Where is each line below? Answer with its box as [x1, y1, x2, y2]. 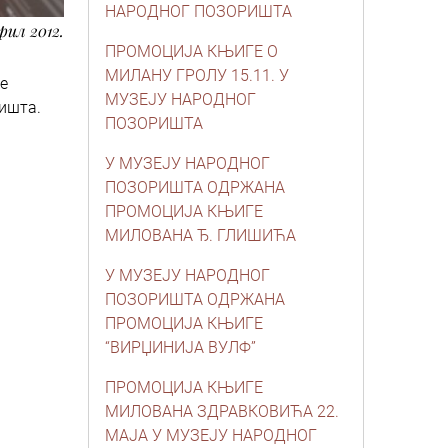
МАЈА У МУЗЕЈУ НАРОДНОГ [105, 426, 317, 445]
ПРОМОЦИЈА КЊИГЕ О [105, 42, 278, 61]
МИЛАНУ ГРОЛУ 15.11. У [105, 66, 289, 85]
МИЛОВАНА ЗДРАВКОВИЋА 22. [105, 402, 339, 421]
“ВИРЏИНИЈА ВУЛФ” [105, 338, 256, 357]
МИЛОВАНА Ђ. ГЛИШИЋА [105, 226, 296, 245]
